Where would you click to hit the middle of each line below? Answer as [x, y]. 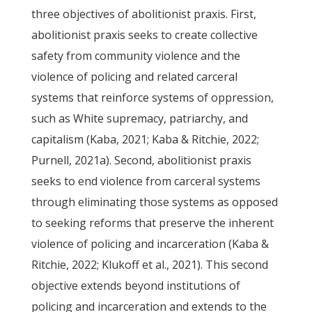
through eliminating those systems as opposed [154, 202]
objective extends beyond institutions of [135, 286]
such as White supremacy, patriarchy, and [139, 118]
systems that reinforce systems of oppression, [152, 97]
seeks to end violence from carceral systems [146, 181]
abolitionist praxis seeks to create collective [144, 35]
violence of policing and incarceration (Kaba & [150, 244]
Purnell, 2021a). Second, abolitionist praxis [141, 160]
